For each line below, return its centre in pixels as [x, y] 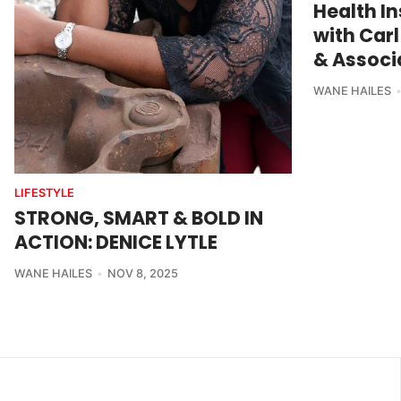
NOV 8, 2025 [142, 274]
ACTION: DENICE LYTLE [116, 243]
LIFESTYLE [44, 193]
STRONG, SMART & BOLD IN [139, 218]
